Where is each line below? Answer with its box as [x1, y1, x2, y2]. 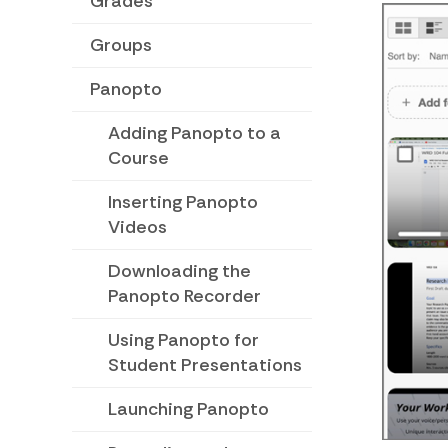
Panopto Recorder [108, 284, 261, 309]
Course [108, 146, 169, 171]
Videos [108, 215, 167, 240]
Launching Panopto [108, 397, 269, 422]
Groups [90, 33, 152, 58]
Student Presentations [108, 353, 302, 378]
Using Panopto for [108, 328, 259, 353]
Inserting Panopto [108, 190, 258, 215]
